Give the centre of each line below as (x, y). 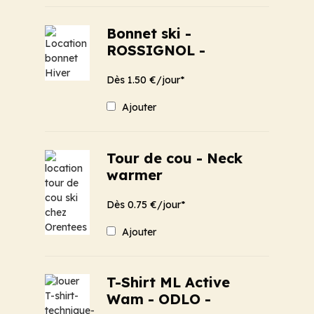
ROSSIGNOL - (156, 50)
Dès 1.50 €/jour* (145, 80)
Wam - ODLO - (159, 299)
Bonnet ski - (149, 33)
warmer (135, 175)
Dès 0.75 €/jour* (146, 204)
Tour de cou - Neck (175, 158)
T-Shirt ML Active (168, 282)
